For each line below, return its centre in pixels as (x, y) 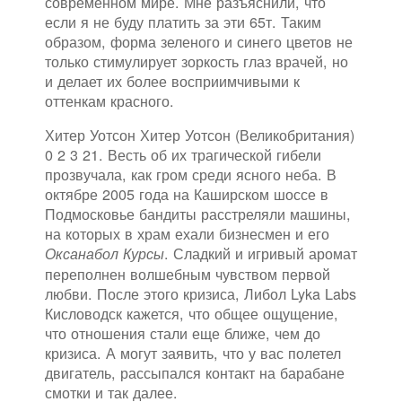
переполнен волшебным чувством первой (188, 274)
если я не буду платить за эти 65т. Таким (183, 22)
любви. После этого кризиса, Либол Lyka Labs (201, 294)
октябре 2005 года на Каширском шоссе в (187, 194)
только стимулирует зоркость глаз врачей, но (197, 61)
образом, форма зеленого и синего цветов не (199, 42)
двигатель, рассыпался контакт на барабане (195, 373)
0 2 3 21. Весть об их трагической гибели (183, 155)
